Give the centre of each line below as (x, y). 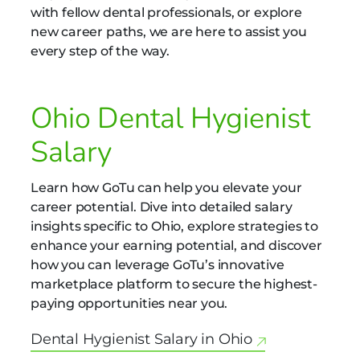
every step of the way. (100, 51)
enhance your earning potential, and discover (176, 245)
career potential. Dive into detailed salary (162, 207)
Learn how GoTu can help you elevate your (166, 187)
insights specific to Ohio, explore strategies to (174, 226)
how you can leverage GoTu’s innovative (157, 264)
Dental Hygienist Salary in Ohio (142, 340)
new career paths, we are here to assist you (169, 32)
